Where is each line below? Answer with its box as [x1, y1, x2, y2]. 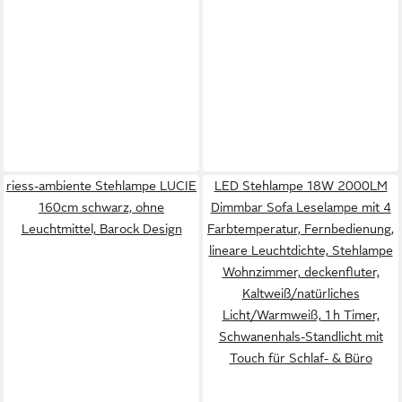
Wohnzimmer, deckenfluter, [222, 265, 380, 279]
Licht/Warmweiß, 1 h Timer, [222, 308, 380, 322]
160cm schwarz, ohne [39, 200, 164, 214]
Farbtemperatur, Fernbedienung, [207, 222, 394, 236]
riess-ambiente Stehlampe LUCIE [6, 179, 197, 193]
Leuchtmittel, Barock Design [21, 222, 182, 236]
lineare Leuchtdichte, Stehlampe [208, 243, 393, 258]
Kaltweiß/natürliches [241, 286, 360, 301]
